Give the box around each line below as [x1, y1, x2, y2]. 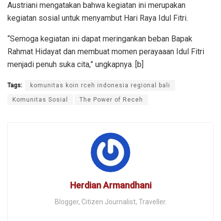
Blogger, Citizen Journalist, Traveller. [54, 198, 167, 206]
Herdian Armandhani [70, 180, 151, 191]
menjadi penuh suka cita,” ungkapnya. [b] [7, 60, 144, 70]
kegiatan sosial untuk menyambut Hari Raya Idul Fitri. [7, 13, 188, 23]
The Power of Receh [79, 96, 143, 104]
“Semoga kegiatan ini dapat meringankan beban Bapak [7, 34, 192, 44]
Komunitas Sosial [12, 96, 68, 104]
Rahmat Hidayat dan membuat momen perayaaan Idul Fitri [7, 47, 204, 57]
